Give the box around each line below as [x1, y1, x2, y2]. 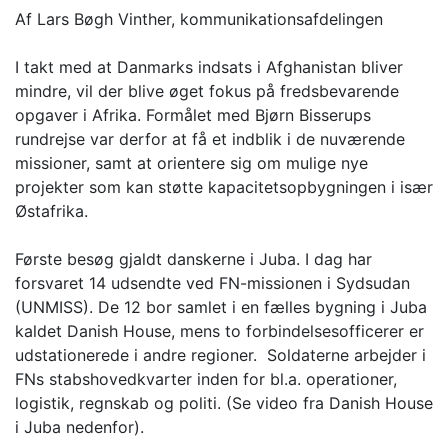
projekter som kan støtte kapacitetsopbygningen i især [15, 177, 433, 198]
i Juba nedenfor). [15, 417, 144, 438]
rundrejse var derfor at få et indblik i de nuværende [15, 129, 405, 150]
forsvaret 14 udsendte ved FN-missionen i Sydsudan [15, 273, 410, 294]
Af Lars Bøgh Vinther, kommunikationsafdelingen [15, 9, 383, 30]
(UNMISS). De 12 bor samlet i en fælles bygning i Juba [15, 297, 427, 318]
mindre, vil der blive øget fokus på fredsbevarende [15, 81, 399, 102]
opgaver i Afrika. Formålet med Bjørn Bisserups [15, 105, 371, 126]
